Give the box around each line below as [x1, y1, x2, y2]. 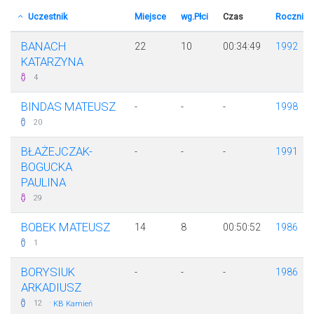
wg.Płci [180, 11, 208, 22]
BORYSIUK [21, 265, 75, 280]
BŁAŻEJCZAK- [21, 144, 93, 159]
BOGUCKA [21, 160, 72, 175]
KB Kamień [53, 299, 93, 309]
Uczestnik [25, 11, 67, 22]
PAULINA [21, 175, 66, 190]
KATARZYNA [21, 55, 83, 69]
